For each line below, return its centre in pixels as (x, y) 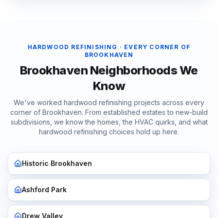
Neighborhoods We (143, 70)
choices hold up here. (143, 132)
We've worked (39, 102)
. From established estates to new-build (145, 112)
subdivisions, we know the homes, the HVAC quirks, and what (109, 122)
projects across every (168, 102)
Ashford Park (44, 190)
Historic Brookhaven (57, 163)
